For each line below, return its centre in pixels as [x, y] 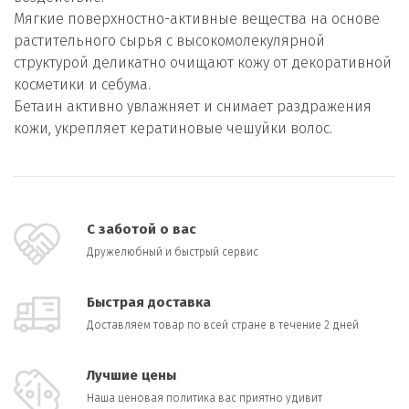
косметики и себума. [82, 84]
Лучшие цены [131, 375]
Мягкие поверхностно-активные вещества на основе [197, 19]
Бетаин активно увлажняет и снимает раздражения [193, 106]
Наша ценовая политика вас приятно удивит [204, 398]
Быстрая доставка [149, 302]
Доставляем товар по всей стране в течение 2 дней [223, 325]
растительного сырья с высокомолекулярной [169, 41]
